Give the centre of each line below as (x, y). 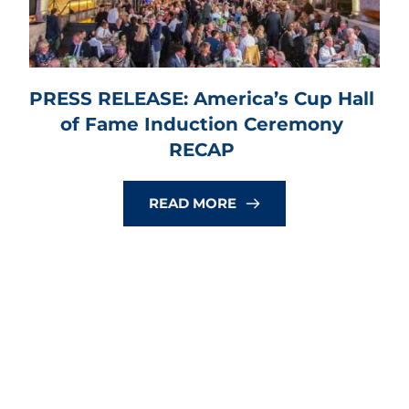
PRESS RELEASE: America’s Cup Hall (202, 99)
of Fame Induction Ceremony (202, 125)
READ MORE (193, 204)
